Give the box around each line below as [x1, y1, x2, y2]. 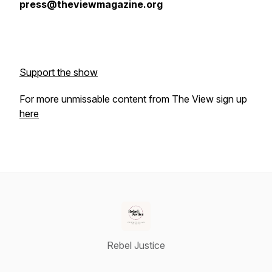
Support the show [19, 66, 98, 78]
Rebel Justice [107, 239, 165, 251]
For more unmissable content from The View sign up [19, 93, 247, 105]
